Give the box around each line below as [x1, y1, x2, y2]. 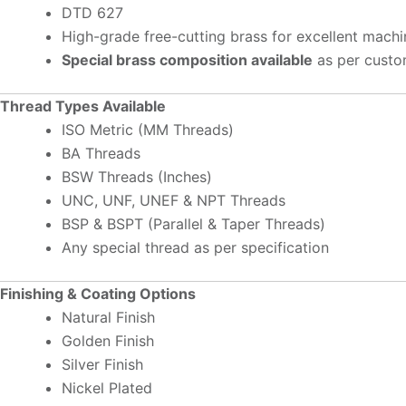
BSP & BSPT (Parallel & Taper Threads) [62, 215, 325, 234]
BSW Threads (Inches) [62, 168, 212, 187]
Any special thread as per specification [62, 238, 329, 257]
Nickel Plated [62, 379, 152, 398]
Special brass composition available [62, 51, 313, 70]
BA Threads [62, 144, 140, 163]
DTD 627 [62, 4, 123, 23]
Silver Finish [62, 355, 143, 374]
